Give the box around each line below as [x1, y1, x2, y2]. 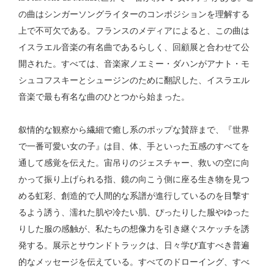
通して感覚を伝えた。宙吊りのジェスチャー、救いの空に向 [18, 157, 250, 169]
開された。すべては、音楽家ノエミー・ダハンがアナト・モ [18, 57, 250, 70]
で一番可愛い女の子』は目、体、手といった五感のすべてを [18, 140, 250, 152]
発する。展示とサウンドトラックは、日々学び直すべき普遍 [18, 239, 250, 251]
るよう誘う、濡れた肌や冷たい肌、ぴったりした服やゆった [18, 206, 250, 218]
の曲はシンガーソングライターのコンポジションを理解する [18, 8, 250, 20]
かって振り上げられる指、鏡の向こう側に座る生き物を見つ [18, 173, 250, 185]
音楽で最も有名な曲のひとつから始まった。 [18, 91, 190, 103]
